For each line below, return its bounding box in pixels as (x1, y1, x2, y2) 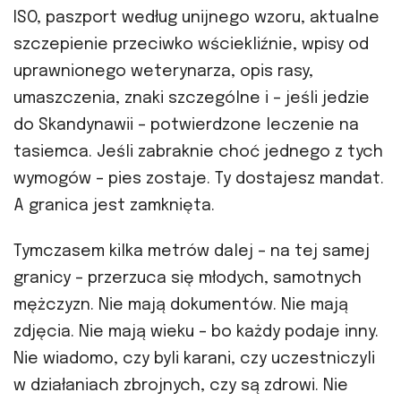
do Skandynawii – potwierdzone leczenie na (13, 117, 359, 134)
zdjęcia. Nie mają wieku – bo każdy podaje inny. (13, 323, 379, 340)
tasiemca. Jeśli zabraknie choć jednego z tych (13, 144, 383, 161)
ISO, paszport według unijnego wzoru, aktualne (13, 10, 380, 27)
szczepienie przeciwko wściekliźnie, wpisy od (13, 37, 369, 54)
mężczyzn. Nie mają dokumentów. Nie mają (13, 296, 348, 313)
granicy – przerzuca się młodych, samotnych (13, 269, 362, 286)
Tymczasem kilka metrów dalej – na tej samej (13, 243, 370, 260)
